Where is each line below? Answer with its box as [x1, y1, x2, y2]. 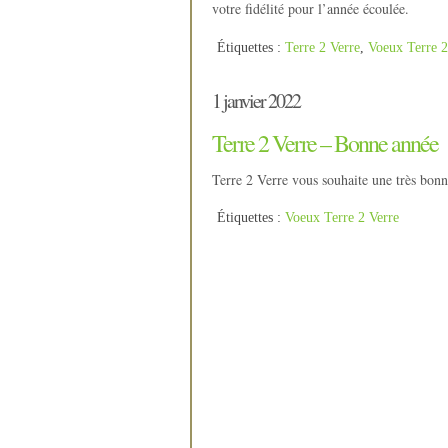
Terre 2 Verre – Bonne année [212, 126, 438, 159]
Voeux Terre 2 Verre [285, 209, 399, 226]
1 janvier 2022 [212, 86, 300, 114]
